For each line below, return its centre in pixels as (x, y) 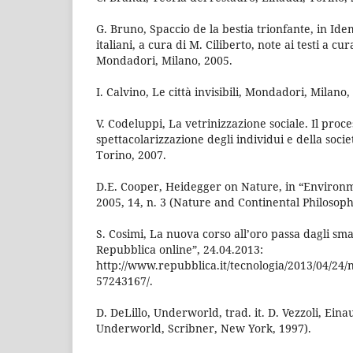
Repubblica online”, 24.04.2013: (180, 249)
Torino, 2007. (131, 154)
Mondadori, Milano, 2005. (164, 60)
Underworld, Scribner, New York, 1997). (204, 328)
